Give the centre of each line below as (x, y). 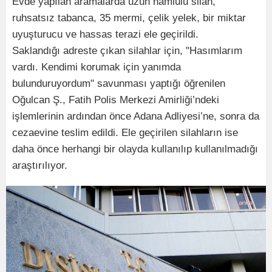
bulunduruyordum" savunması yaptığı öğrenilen (119, 83)
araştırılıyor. (40, 165)
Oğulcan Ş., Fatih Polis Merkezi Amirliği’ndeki (116, 100)
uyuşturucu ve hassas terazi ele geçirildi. (105, 34)
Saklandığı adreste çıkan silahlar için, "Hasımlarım (127, 50)
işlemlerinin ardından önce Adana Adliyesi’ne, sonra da (136, 116)
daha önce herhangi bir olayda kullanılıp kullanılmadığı (135, 149)
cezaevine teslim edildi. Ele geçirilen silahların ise (125, 132)
